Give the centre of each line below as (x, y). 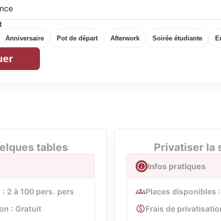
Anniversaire (25, 38)
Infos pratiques (177, 166)
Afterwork (125, 38)
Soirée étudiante (177, 38)
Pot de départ (77, 38)
